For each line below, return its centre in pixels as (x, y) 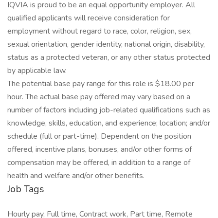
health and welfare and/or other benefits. (76, 176)
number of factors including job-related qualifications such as (109, 110)
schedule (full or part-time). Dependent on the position (99, 136)
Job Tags (26, 189)
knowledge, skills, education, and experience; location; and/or (109, 123)
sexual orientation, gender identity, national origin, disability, (106, 44)
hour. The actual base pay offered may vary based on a (99, 97)
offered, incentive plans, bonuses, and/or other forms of (100, 149)
